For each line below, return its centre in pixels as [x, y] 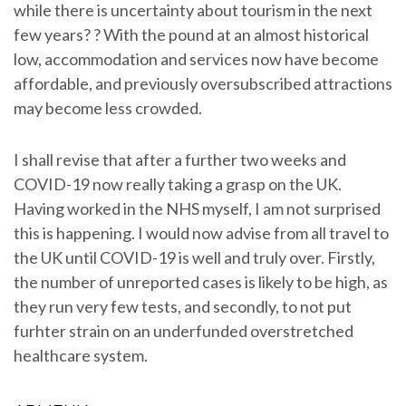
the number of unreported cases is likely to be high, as [201, 282]
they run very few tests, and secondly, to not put [183, 307]
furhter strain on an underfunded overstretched [184, 331]
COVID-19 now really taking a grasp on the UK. [178, 184]
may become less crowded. [108, 108]
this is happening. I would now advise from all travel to [201, 233]
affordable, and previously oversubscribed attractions [203, 84]
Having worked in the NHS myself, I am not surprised [197, 209]
